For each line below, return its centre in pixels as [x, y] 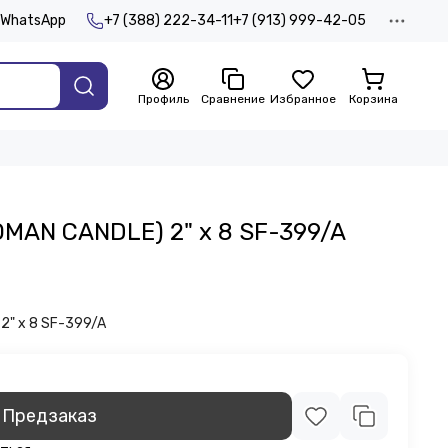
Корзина [373, 99]
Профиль [163, 99]
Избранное [303, 99]
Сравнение [233, 99]
